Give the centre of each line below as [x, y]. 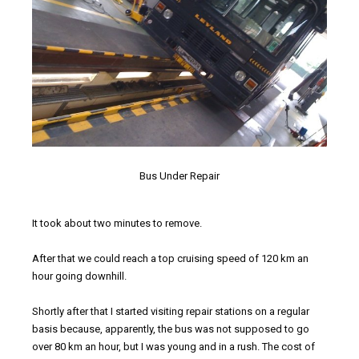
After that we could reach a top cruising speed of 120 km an [170, 259]
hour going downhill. [79, 276]
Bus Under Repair [179, 175]
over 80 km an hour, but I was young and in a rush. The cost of [173, 347]
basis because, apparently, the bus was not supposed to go [171, 329]
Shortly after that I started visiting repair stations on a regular [171, 312]
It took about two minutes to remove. [117, 224]
